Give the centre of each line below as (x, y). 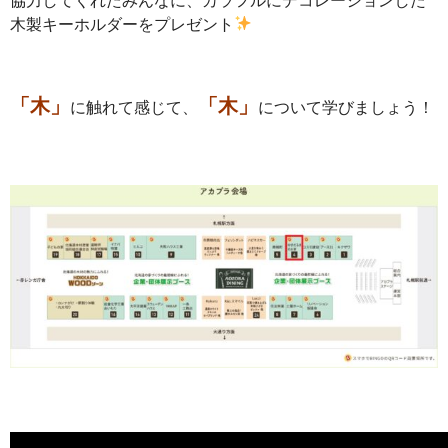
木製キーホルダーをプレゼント (122, 24)
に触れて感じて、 (134, 107)
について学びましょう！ (346, 107)
